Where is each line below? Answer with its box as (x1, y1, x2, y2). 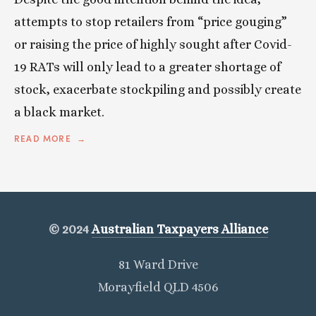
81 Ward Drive (118, 257, 198, 272)
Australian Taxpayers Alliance (91, 222, 268, 237)
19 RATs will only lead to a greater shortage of (14, 60, 281, 75)
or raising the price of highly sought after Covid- (14, 37, 292, 52)
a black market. (14, 105, 104, 120)
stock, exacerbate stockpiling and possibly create (14, 83, 301, 97)
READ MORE (14, 133, 71, 145)
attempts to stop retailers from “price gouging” (14, 15, 287, 30)
